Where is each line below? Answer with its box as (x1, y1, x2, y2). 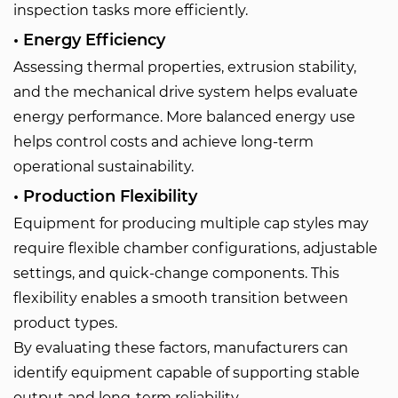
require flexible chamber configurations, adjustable (13, 240, 378, 257)
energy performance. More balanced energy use (13, 108, 355, 125)
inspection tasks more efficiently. (13, 2, 248, 19)
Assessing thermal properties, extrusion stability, (13, 59, 356, 76)
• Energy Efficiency (13, 30, 165, 50)
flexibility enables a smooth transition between (13, 290, 348, 306)
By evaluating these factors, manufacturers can (13, 339, 348, 356)
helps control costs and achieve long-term (13, 133, 314, 150)
